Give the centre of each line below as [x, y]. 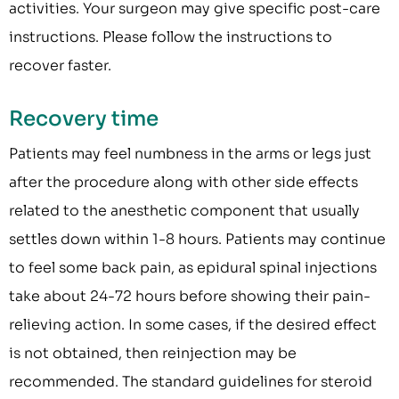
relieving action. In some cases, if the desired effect [193, 325]
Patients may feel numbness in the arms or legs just [190, 154]
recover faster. [60, 66]
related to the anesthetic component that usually [184, 211]
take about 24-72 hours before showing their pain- [190, 297]
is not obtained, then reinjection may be [153, 354]
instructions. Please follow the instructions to [171, 37]
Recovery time [84, 119]
